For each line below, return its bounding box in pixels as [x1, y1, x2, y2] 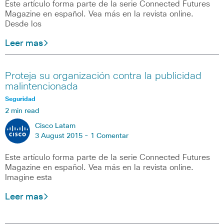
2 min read [5, 107, 39, 114]
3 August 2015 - [35, 132, 90, 139]
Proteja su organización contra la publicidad [5, 70, 201, 81]
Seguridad [5, 96, 35, 102]
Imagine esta [5, 173, 52, 181]
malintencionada [5, 81, 78, 91]
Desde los [5, 20, 41, 28]
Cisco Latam [35, 122, 75, 129]
